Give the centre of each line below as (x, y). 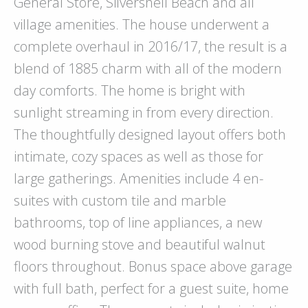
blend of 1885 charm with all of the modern (148, 68)
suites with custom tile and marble (120, 200)
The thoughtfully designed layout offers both (150, 134)
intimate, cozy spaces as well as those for (139, 156)
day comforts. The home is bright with (130, 90)
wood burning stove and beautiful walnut (140, 244)
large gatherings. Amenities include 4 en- (139, 178)
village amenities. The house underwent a (142, 24)
